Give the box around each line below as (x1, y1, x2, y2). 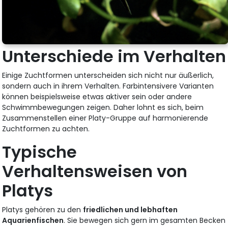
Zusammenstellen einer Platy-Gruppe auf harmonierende (2, 112, 209, 123)
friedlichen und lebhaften (83, 204, 178, 215)
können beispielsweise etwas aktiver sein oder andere (2, 91, 192, 102)
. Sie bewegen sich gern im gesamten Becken (64, 215, 226, 225)
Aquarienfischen (2, 215, 64, 225)
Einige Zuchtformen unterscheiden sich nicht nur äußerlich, (2, 70, 214, 80)
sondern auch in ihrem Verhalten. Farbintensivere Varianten (2, 80, 214, 91)
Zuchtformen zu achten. (2, 123, 90, 134)
